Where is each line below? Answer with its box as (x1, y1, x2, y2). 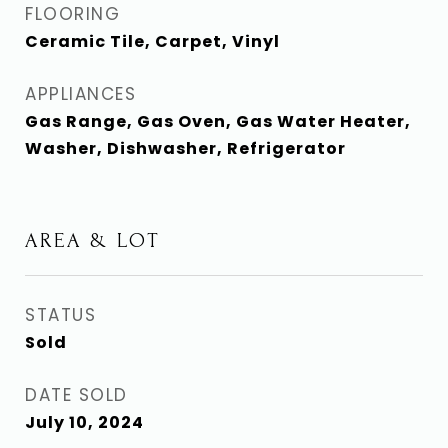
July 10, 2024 (25, 411, 144, 434)
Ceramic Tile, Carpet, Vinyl (25, 30, 280, 53)
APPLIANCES (25, 82, 136, 106)
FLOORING (25, 2, 120, 26)
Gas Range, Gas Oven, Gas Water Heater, (25, 110, 411, 133)
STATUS (25, 303, 96, 327)
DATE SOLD (25, 383, 128, 407)
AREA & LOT (25, 229, 161, 252)
